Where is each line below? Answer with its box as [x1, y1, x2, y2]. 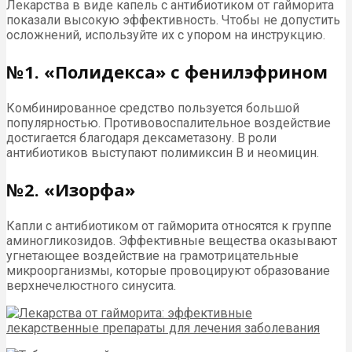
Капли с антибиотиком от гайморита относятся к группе [6, 218, 332, 233]
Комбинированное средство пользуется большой [6, 100, 299, 115]
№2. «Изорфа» [6, 177, 135, 201]
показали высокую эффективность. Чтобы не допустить [6, 12, 340, 27]
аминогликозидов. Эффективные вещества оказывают [6, 233, 337, 248]
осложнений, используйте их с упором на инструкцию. [6, 27, 325, 42]
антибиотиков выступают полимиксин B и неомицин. [6, 145, 319, 160]
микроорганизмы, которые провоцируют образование [6, 262, 330, 278]
